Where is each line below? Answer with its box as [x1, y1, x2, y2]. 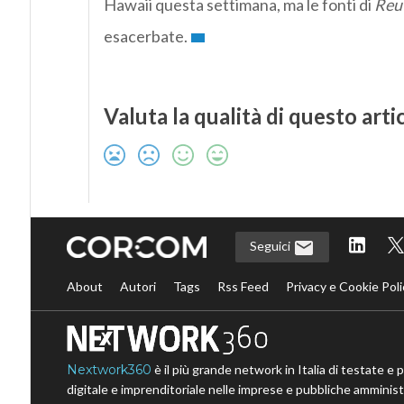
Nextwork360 [66, 361, 151, 378]
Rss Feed [216, 278, 269, 294]
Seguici [249, 238, 293, 254]
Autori [119, 278, 156, 294]
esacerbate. [103, 26, 188, 47]
